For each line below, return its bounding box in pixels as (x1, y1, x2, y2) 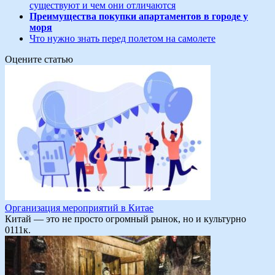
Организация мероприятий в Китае (5, 203, 153, 214)
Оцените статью (5, 54, 73, 65)
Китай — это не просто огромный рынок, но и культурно (5, 214, 246, 225)
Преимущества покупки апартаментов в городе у (29, 11, 248, 22)
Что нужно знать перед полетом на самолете (29, 33, 215, 44)
